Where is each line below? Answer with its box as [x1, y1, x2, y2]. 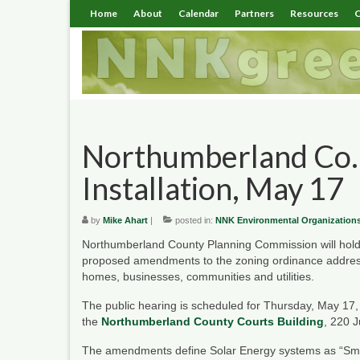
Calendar [178, 7, 219, 19]
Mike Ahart [103, 215, 148, 225]
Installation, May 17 [82, 169, 344, 207]
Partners [235, 7, 274, 19]
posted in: [173, 215, 215, 225]
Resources [290, 7, 338, 19]
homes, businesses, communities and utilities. [82, 269, 314, 283]
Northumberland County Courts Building [101, 314, 324, 328]
